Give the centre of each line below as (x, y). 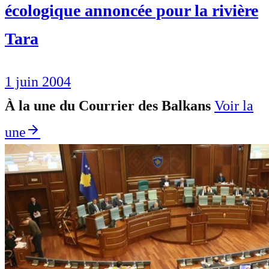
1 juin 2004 (38, 82)
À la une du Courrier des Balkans (108, 106)
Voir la (234, 106)
